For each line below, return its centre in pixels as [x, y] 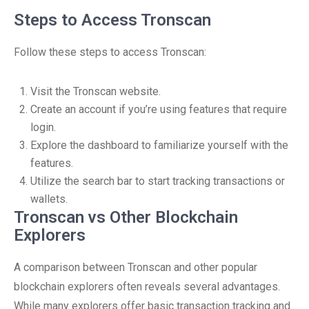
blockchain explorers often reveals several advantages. [147, 287]
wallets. [49, 199]
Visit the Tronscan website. [96, 91]
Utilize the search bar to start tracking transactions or [158, 181]
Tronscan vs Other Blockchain [126, 217]
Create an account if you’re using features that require [159, 109]
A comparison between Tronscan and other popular [136, 267]
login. [43, 127]
